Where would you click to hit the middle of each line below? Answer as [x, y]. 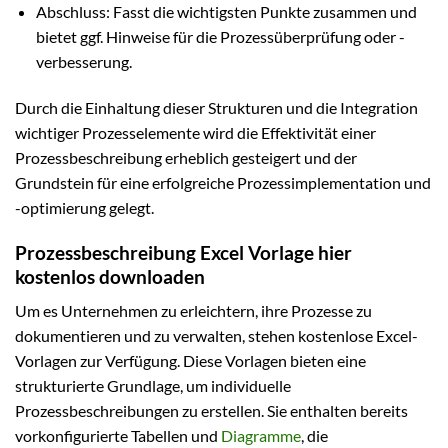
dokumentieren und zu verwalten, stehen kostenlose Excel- [216, 336]
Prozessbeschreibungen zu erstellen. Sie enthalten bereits [211, 411]
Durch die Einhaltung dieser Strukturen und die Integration [216, 108]
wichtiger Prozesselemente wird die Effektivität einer [195, 133]
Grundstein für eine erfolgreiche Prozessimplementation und [223, 183]
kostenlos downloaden [110, 276]
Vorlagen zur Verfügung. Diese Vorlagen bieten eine [190, 361]
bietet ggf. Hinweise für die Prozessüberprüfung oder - [220, 37]
